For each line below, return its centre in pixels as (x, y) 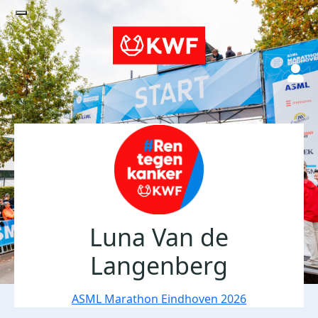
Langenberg (159, 265)
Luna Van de (159, 237)
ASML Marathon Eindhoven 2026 (159, 299)
